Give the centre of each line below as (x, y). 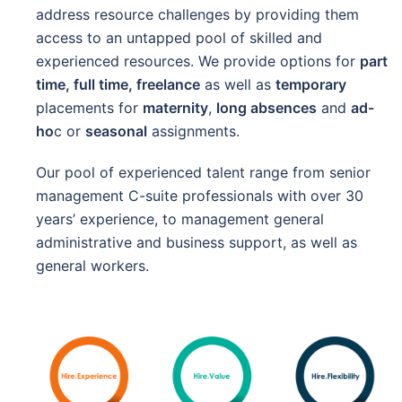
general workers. (92, 266)
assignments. (193, 131)
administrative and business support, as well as (197, 243)
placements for (89, 108)
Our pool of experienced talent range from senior (203, 173)
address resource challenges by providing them (197, 15)
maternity (175, 108)
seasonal (116, 131)
